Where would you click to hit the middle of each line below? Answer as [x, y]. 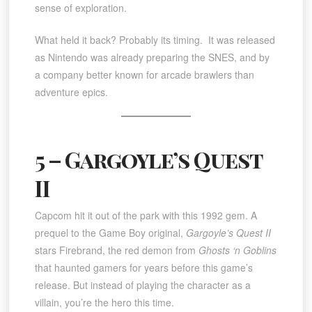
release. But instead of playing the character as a [142, 284]
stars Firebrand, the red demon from [116, 250]
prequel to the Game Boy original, [110, 232]
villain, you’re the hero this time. [104, 302]
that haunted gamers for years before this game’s [143, 267]
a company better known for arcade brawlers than [144, 75]
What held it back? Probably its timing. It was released [155, 40]
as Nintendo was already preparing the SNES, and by [152, 57]
